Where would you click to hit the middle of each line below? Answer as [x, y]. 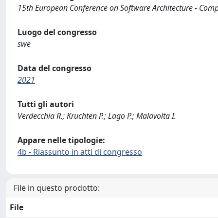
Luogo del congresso [57, 32]
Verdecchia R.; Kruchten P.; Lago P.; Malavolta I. [97, 116]
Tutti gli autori [46, 104]
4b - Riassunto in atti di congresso [80, 152]
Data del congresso [54, 68]
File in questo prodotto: [57, 188]
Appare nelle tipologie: [61, 140]
